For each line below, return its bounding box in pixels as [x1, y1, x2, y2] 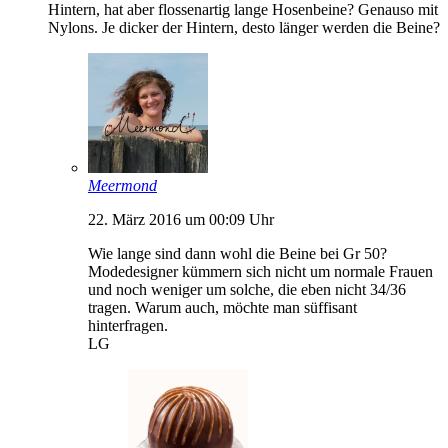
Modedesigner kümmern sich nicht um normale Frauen [88, 262, 433, 280]
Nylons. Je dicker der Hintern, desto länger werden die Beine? [48, 18, 440, 36]
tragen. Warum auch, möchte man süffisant [88, 298, 357, 316]
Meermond [88, 176, 157, 194]
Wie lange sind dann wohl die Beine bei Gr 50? [88, 244, 387, 262]
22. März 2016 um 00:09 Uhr [88, 210, 274, 228]
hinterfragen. [88, 316, 168, 334]
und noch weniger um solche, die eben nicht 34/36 [88, 280, 406, 298]
